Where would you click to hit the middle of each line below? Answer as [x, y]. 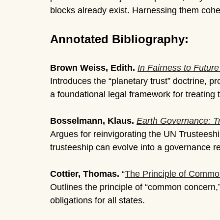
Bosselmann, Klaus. [92, 121]
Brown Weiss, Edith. [93, 68]
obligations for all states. [97, 200]
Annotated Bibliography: [119, 39]
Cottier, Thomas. [85, 174]
